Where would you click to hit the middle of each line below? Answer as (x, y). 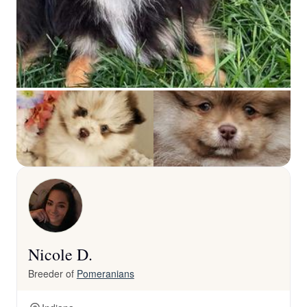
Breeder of (52, 273)
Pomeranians (105, 273)
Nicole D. (60, 254)
